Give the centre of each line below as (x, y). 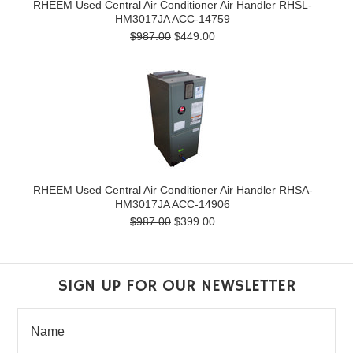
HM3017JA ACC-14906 (173, 204)
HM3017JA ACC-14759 (173, 19)
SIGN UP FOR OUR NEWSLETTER (176, 286)
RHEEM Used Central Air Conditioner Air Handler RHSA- (173, 190)
